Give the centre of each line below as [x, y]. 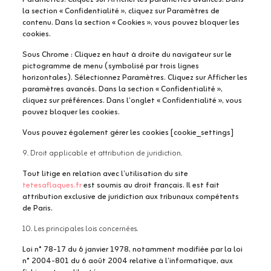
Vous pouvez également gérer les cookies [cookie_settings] [128, 133]
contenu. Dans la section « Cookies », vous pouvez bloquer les [131, 23]
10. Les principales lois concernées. [80, 229]
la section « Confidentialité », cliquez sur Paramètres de [121, 11]
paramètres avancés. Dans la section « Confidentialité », [122, 89]
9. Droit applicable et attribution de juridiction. [102, 153]
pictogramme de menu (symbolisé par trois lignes [110, 66]
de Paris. [37, 208]
